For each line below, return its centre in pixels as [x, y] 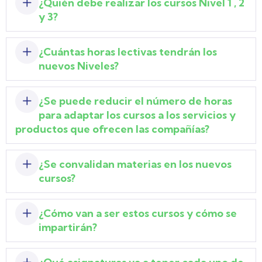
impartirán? [68, 227]
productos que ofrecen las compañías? [112, 129]
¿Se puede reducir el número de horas [135, 101]
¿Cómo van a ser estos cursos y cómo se [138, 213]
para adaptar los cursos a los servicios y [137, 115]
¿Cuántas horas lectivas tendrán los [128, 51]
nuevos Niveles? [79, 65]
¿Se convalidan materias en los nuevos [135, 164]
